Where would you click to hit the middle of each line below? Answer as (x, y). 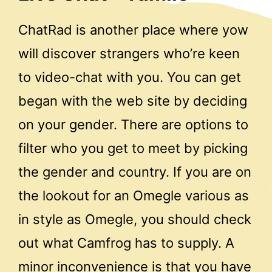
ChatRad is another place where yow (133, 30)
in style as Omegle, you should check (135, 219)
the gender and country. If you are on (135, 172)
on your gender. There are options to (133, 125)
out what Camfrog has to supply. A (126, 243)
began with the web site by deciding (133, 101)
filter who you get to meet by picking (133, 148)
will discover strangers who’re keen (129, 54)
